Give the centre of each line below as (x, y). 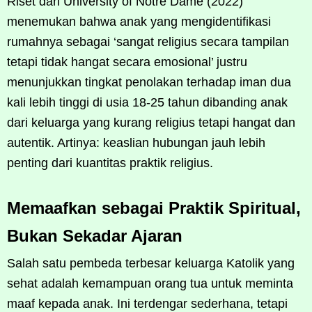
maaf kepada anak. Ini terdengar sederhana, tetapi (147, 303)
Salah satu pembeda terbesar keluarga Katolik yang (151, 263)
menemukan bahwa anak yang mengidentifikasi (139, 21)
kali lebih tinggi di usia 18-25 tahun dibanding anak (147, 102)
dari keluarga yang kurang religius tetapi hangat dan (151, 122)
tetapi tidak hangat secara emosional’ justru (127, 62)
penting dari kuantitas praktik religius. (110, 163)
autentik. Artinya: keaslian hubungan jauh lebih (136, 142)
